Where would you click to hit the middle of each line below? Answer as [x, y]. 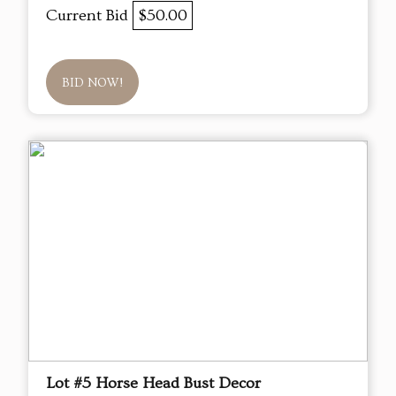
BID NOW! [92, 84]
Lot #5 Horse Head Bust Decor [153, 384]
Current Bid [89, 16]
